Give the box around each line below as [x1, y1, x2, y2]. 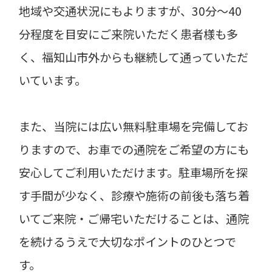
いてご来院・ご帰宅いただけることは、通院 [19, 210, 250, 228]
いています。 [19, 72, 87, 89]
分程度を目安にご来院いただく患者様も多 [19, 25, 239, 43]
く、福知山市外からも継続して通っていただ [19, 49, 249, 66]
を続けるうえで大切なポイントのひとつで [19, 233, 237, 251]
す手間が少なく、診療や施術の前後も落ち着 [19, 187, 250, 205]
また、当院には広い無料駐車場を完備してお [19, 118, 249, 135]
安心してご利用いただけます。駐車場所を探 [19, 164, 248, 182]
